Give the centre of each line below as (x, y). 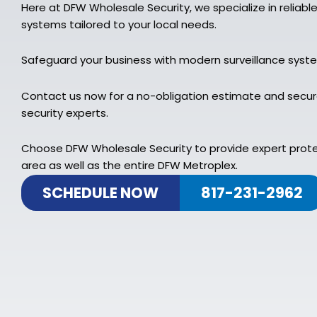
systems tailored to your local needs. (119, 24)
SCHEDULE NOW (100, 193)
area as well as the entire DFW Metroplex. (129, 165)
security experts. (65, 113)
